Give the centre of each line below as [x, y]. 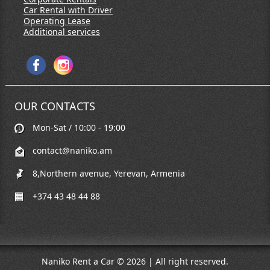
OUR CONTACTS [55, 106]
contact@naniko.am [72, 150]
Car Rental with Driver [68, 10]
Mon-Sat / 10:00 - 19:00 [79, 127]
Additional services [61, 32]
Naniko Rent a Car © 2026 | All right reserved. [135, 261]
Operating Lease [57, 21]
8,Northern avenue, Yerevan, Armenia [108, 173]
